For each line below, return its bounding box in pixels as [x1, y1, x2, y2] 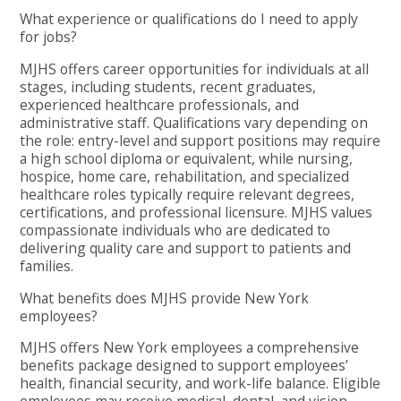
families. [20, 255, 74, 276]
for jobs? [20, 27, 78, 47]
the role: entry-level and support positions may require [20, 130, 381, 150]
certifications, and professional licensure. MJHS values [20, 201, 373, 222]
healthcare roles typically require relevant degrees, [20, 183, 355, 204]
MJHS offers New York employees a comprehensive [20, 337, 360, 358]
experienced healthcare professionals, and [20, 94, 300, 115]
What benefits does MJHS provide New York [20, 287, 310, 308]
